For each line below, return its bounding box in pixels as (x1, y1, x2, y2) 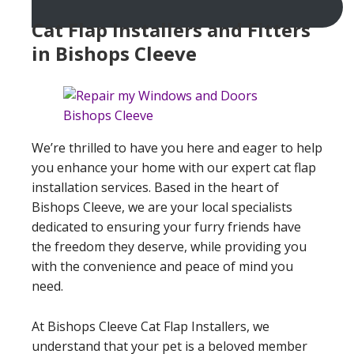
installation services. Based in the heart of (32, 178, 279, 196)
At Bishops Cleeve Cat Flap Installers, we (32, 317, 269, 335)
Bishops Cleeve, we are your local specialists (32, 198, 292, 216)
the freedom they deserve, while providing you (32, 237, 307, 255)
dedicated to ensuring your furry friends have (32, 217, 301, 235)
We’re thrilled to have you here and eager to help (32, 138, 322, 156)
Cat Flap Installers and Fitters (32, 16, 311, 43)
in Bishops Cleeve (32, 40, 197, 66)
